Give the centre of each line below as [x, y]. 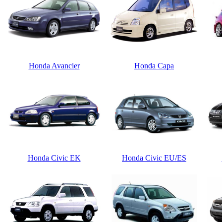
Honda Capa [154, 66]
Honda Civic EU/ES [154, 158]
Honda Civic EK [54, 158]
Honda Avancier [54, 66]
